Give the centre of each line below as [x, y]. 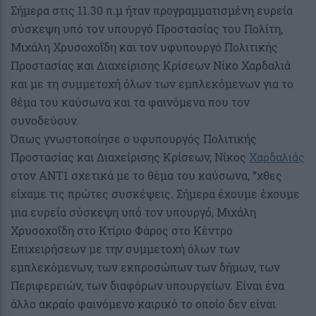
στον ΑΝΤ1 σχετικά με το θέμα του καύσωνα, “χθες [146, 176]
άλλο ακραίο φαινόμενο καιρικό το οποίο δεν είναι [143, 304]
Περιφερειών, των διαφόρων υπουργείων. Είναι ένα [147, 286]
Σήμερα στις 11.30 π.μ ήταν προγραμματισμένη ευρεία [152, 11]
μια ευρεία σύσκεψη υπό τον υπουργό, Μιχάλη [133, 212]
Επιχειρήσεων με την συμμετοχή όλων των [125, 249]
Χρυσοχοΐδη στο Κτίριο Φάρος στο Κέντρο [122, 231]
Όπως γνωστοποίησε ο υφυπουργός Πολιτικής [134, 139]
